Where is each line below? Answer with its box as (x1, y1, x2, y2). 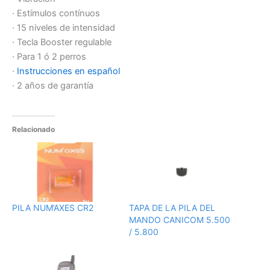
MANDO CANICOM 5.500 (129, 214, 230, 225)
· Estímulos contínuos (12, 7, 100, 19)
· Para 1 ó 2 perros (12, 51, 86, 62)
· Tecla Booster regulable (12, 36, 111, 48)
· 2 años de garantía (12, 80, 93, 91)
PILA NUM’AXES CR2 (12, 202, 93, 213)
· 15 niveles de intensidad (12, 22, 115, 33)
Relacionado (12, 124, 55, 134)
